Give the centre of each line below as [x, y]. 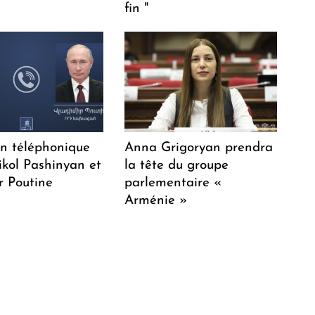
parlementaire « [174, 183]
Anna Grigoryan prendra [199, 148]
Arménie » [156, 200]
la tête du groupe [177, 165]
